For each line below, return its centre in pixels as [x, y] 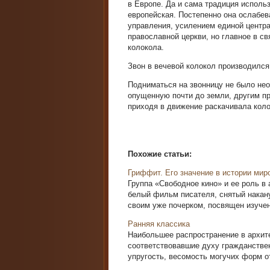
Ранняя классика [159, 224]
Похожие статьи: [160, 154]
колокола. [146, 47]
